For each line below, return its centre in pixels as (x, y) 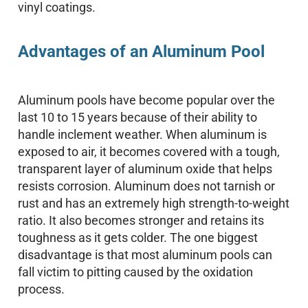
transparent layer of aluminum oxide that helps (145, 169)
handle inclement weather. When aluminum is (142, 134)
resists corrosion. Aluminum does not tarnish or (146, 186)
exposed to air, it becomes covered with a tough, (149, 152)
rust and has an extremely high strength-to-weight (154, 203)
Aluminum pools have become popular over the (146, 100)
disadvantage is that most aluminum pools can (145, 255)
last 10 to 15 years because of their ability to (137, 117)
